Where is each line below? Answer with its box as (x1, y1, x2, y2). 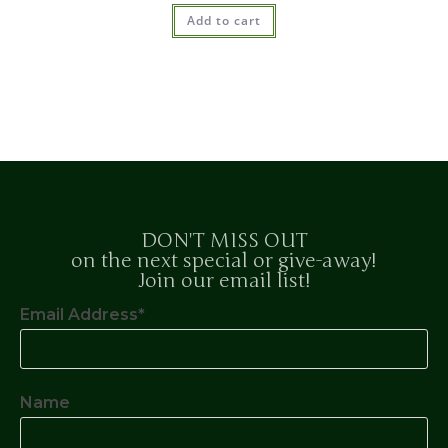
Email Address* (20, 304, 145, 324)
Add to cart (187, 12, 261, 30)
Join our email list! (137, 267, 311, 293)
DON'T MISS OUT (140, 227, 308, 253)
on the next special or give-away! (71, 247, 377, 273)
